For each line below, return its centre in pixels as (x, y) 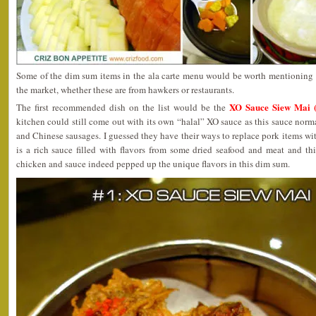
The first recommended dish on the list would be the (123, 107)
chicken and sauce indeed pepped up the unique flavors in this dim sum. (153, 163)
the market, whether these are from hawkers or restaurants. (125, 89)
